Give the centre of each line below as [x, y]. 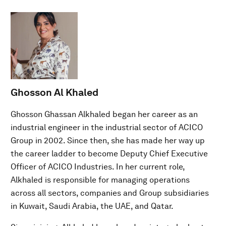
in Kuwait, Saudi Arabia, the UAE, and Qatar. [92, 206]
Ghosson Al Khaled [54, 92]
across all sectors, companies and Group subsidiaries [110, 193]
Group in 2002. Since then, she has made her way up [108, 140]
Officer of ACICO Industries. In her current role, [98, 167]
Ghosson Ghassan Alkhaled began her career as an [104, 114]
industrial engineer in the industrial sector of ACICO [107, 127]
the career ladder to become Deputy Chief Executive [109, 154]
